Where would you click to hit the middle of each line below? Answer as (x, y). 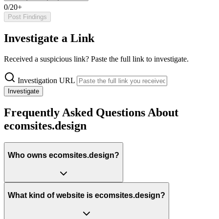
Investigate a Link (49, 38)
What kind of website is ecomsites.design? (87, 196)
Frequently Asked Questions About (91, 112)
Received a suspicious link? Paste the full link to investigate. (96, 59)
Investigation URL (46, 80)
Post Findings (27, 17)
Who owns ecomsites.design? (64, 155)
